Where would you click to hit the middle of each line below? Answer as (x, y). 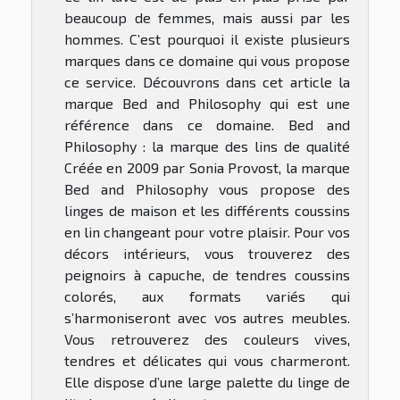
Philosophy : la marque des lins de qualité (207, 146)
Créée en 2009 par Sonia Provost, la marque (207, 167)
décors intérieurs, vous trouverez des (207, 253)
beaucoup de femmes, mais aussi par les (207, 17)
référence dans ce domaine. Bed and (207, 124)
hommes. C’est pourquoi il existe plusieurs (207, 38)
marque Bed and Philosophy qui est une (207, 103)
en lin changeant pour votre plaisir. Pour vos (207, 231)
